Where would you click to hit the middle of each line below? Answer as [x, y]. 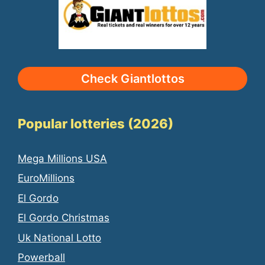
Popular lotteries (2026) [96, 123]
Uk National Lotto [59, 237]
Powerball [41, 258]
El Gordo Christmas [64, 218]
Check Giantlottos [132, 78]
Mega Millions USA [62, 158]
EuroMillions [46, 178]
